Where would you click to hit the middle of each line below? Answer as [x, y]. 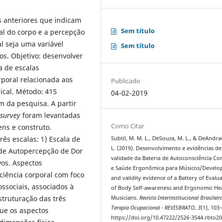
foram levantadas [50, 115]
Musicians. [125, 197]
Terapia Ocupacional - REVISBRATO [153, 207]
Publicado [126, 81]
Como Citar [128, 126]
